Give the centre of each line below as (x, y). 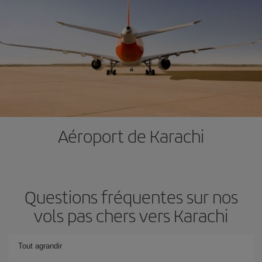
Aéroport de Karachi (131, 135)
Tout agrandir (40, 246)
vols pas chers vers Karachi (131, 215)
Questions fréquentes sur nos (131, 196)
